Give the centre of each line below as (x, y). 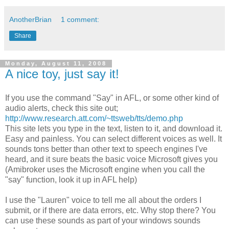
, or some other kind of (179, 98)
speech (149, 149)
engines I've (185, 149)
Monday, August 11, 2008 (56, 64)
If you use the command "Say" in (64, 98)
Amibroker (26, 170)
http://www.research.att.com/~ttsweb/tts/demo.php (94, 119)
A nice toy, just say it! (62, 74)
